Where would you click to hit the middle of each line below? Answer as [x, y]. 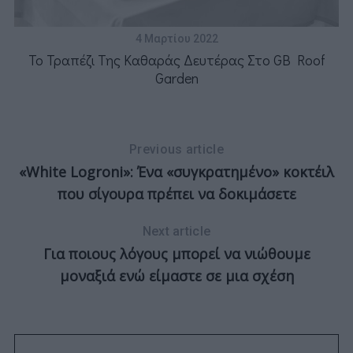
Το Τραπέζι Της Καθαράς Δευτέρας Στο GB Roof [176, 60]
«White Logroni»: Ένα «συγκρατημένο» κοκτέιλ [176, 172]
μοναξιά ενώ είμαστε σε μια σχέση [176, 276]
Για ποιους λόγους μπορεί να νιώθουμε [176, 254]
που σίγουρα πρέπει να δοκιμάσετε [176, 194]
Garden [176, 78]
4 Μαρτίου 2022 [176, 39]
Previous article [176, 150]
